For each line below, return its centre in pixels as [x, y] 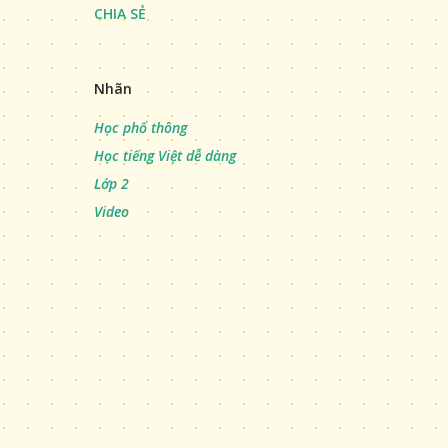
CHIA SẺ [120, 13]
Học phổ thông [140, 127]
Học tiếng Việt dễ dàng [165, 155]
